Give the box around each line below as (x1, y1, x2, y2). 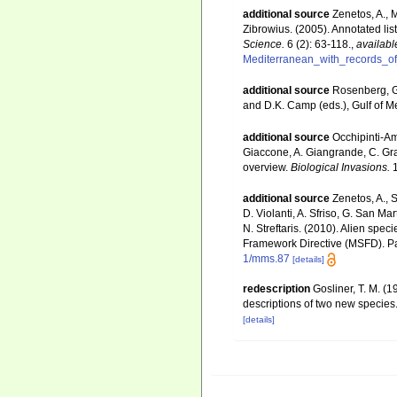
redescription (243, 283, 310, 296)
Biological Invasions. (291, 160, 390, 174)
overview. (243, 160, 291, 174)
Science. (243, 37, 284, 51)
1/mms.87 (243, 252, 290, 265)
